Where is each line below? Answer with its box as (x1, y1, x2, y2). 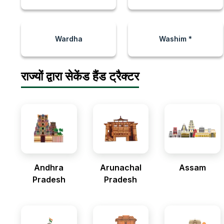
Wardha (54, 34, 82, 43)
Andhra (34, 162, 64, 172)
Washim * (159, 34, 192, 43)
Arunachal (99, 162, 141, 172)
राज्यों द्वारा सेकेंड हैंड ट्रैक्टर (21, 69, 139, 83)
